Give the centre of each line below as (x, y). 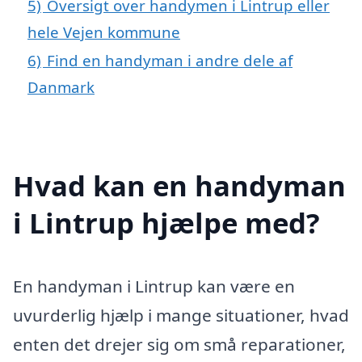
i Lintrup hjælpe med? (166, 222)
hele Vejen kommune (104, 32)
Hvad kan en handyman (179, 185)
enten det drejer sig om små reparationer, (179, 344)
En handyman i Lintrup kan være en (154, 286)
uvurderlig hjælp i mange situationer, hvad (181, 315)
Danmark (61, 86)
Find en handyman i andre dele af (170, 60)
